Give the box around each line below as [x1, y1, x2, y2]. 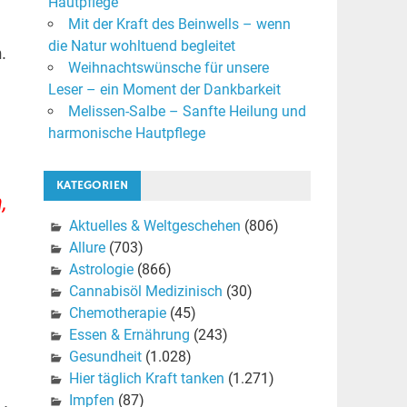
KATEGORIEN [55, 177, 128, 194]
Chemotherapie [68, 304, 166, 323]
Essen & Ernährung [68, 326, 190, 344]
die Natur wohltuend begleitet [47, 37, 235, 55]
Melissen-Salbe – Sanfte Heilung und [67, 103, 306, 121]
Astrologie [68, 261, 134, 279]
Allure [68, 239, 105, 257]
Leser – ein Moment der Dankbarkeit [47, 81, 281, 99]
